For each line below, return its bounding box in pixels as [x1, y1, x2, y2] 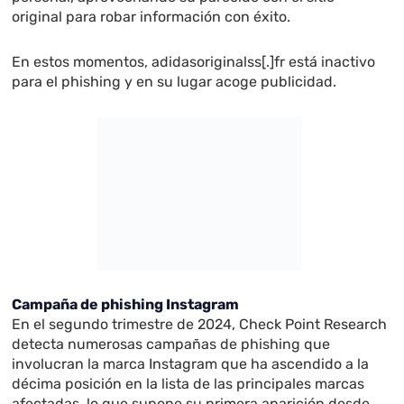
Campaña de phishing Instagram [12, 296, 240, 314]
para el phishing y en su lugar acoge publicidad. [12, 73, 337, 91]
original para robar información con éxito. [12, 8, 291, 26]
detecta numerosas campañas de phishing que [12, 335, 331, 353]
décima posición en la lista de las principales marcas [12, 375, 365, 393]
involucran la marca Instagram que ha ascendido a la [12, 355, 370, 373]
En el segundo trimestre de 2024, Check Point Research [12, 316, 388, 334]
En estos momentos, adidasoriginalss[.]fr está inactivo [12, 53, 376, 71]
